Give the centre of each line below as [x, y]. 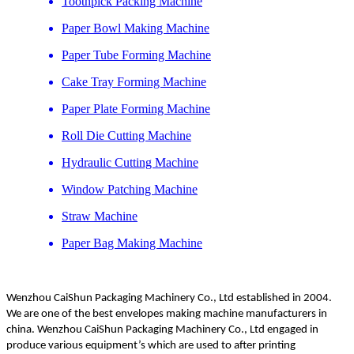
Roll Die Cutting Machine [126, 136]
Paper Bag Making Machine [132, 243]
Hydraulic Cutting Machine [130, 162]
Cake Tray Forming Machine [134, 82]
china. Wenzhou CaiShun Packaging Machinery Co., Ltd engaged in [162, 330]
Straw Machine [100, 216]
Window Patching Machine [130, 189]
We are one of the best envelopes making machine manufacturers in [167, 314]
